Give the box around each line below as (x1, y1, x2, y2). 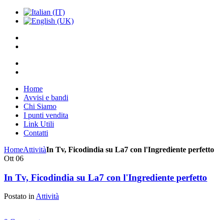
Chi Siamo (24, 102, 56, 110)
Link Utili (24, 120, 54, 128)
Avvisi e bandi (24, 93, 68, 102)
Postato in (4, 192, 36, 201)
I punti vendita (24, 111, 68, 119)
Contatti (24, 129, 48, 137)
